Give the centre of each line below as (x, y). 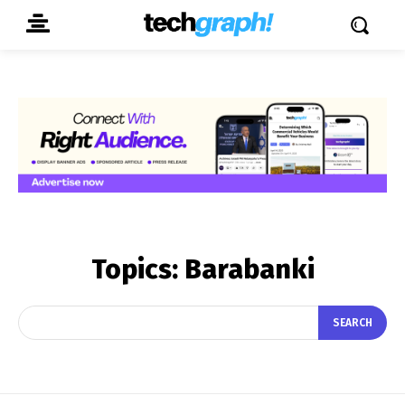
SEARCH (353, 323)
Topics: (137, 269)
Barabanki (249, 269)
